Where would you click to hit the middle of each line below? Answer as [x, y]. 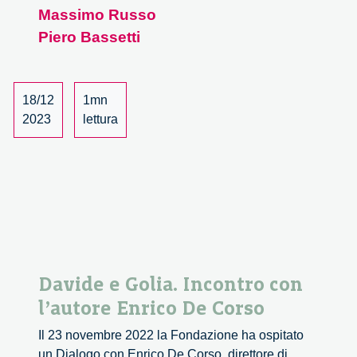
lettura [100, 120]
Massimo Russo [97, 15]
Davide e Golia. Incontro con [171, 284]
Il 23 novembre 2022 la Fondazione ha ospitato [171, 335]
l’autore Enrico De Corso [151, 308]
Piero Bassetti [89, 37]
